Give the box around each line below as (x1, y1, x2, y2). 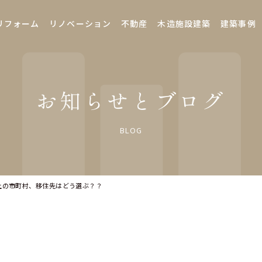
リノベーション (49, 17, 112, 29)
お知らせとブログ (36, 84, 226, 115)
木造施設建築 (157, 17, 211, 29)
